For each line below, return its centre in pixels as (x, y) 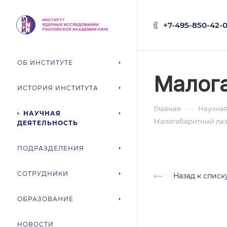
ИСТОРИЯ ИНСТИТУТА (58, 88)
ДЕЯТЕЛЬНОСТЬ (48, 123)
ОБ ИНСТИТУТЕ (45, 63)
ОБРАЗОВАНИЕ (45, 199)
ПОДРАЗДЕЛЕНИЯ (51, 148)
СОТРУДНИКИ (43, 174)
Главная (167, 108)
